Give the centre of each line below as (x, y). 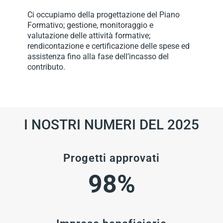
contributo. (46, 67)
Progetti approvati (111, 158)
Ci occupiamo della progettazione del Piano (104, 15)
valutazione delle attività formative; (89, 36)
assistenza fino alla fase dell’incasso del (98, 57)
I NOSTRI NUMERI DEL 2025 (111, 125)
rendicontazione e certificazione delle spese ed (109, 46)
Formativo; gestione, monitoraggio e (90, 25)
